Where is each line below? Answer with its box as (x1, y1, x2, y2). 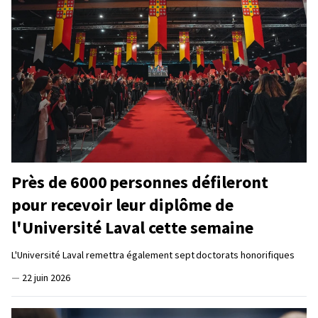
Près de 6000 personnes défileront (11, 171, 268, 194)
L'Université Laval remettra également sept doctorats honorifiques (11, 248, 295, 262)
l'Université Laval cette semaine (11, 216, 253, 239)
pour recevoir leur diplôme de (11, 194, 234, 216)
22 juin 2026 (22, 271, 70, 285)
